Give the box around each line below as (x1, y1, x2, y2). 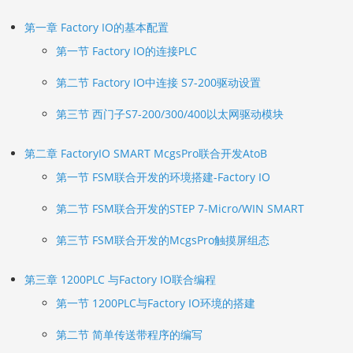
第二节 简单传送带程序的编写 (55, 327, 203, 342)
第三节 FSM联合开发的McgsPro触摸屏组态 (55, 232, 269, 247)
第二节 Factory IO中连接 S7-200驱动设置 (55, 75, 261, 90)
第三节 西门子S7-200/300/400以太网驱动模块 (55, 106, 284, 121)
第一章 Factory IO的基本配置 (24, 20, 169, 35)
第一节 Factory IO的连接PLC (55, 43, 197, 58)
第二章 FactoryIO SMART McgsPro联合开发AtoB (24, 146, 267, 161)
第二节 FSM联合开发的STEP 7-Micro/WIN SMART (55, 201, 304, 216)
